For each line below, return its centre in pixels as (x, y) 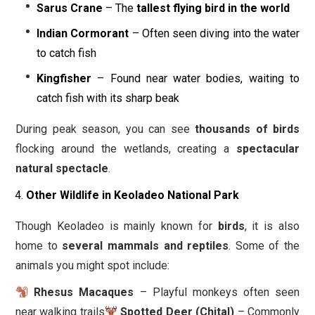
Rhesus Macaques (84, 292)
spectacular (268, 149)
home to (39, 246)
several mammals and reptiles (146, 246)
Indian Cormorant (83, 34)
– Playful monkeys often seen (217, 292)
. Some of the (264, 246)
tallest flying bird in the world (213, 8)
